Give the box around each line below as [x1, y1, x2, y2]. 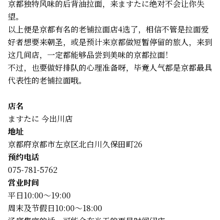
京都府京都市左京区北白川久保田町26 [8, 138, 142, 150]
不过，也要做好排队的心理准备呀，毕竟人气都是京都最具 [8, 61, 212, 73]
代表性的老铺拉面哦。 [8, 74, 86, 86]
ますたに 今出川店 [8, 112, 73, 124]
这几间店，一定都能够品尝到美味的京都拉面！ [8, 49, 173, 60]
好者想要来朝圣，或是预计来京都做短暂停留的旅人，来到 [8, 36, 212, 48]
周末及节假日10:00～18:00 [8, 202, 102, 214]
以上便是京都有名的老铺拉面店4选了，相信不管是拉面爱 [8, 23, 209, 35]
